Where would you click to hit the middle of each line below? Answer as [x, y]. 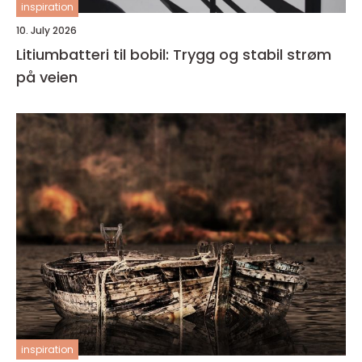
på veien [47, 78]
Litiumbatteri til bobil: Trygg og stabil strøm [174, 55]
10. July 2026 [46, 31]
